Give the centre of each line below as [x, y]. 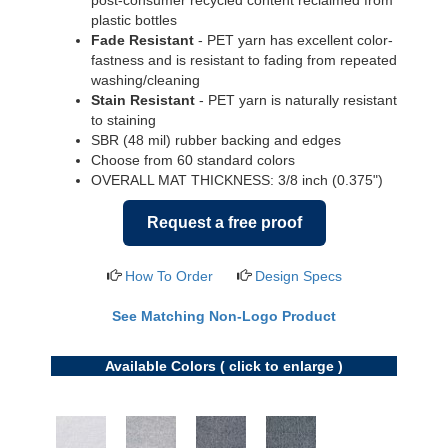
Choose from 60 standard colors [192, 160]
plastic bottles [133, 20]
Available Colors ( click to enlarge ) [224, 366]
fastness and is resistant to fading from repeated [243, 60]
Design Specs [298, 276]
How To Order [168, 276]
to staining [123, 120]
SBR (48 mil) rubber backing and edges [215, 140]
